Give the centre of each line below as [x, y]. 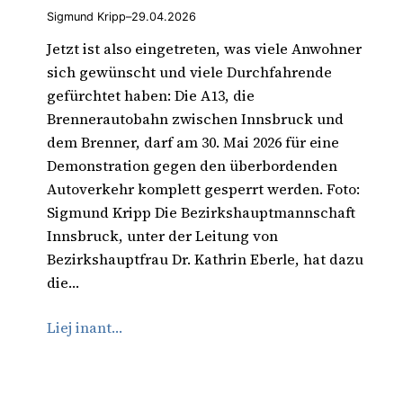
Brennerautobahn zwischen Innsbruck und [195, 119]
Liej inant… [85, 328]
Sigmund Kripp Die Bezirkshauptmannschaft [201, 213]
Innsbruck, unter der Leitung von [162, 236]
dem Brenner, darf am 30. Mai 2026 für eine [193, 143]
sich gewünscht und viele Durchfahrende [189, 72]
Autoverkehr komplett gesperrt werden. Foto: [203, 189]
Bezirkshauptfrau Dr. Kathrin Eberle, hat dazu [205, 260]
